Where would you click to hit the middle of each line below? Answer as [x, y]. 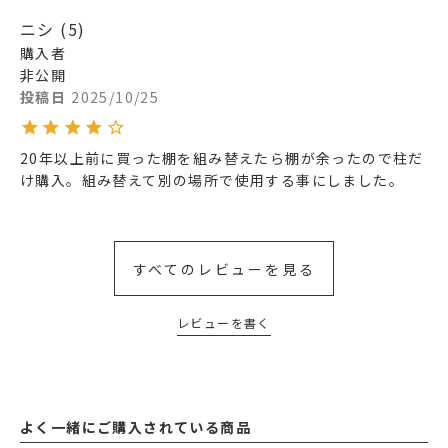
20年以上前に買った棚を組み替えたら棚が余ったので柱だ [222, 158]
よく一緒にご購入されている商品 [135, 427]
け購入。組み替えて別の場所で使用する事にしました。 [212, 180]
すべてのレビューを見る [224, 268]
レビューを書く [224, 323]
